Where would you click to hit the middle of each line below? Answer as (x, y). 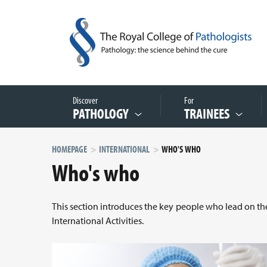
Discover (87, 100)
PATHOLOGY (101, 113)
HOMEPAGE (69, 149)
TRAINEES (207, 113)
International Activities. (98, 221)
